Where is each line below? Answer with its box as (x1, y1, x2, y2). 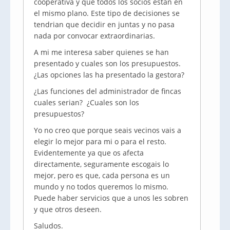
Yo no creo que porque (34, 125, 114, 135)
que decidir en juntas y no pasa (64, 20, 175, 29)
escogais (131, 159, 161, 169)
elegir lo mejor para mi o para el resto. (34, 137, 166, 146)
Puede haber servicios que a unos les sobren (34, 193, 188, 203)
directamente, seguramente (34, 159, 131, 169)
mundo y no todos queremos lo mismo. (34, 182, 168, 191)
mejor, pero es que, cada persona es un (34, 170, 170, 180)
